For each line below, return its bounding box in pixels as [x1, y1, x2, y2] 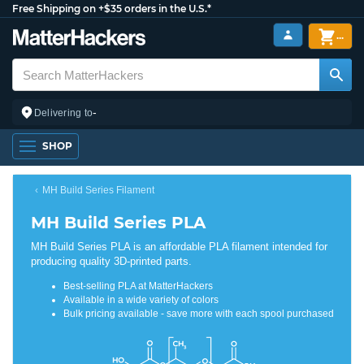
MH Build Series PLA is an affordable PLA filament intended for [31, 240, 327, 253]
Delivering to [34, 107, 93, 119]
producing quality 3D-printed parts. [31, 255, 192, 267]
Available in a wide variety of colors [63, 294, 219, 305]
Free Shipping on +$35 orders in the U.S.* [12, 2, 211, 15]
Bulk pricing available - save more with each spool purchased [63, 308, 334, 319]
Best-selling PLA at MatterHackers [63, 280, 213, 292]
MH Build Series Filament [42, 184, 154, 196]
